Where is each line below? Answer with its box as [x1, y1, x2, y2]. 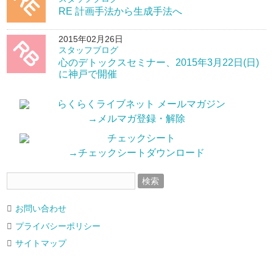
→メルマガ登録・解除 [88, 113, 185, 124]
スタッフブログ [58, 44, 119, 55]
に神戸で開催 [58, 69, 118, 80]
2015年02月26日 [58, 34, 124, 44]
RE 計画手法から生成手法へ [58, 6, 183, 17]
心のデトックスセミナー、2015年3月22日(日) [58, 57, 260, 68]
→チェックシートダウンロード [68, 147, 205, 158]
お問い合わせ [15, 204, 66, 214]
